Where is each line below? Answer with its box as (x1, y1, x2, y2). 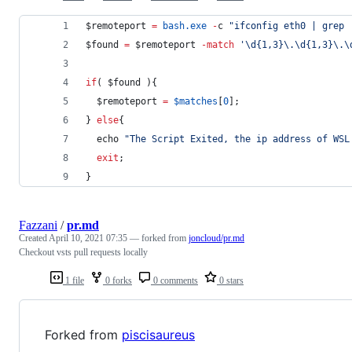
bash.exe (163, 20, 207, 31)
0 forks (103, 274, 132, 286)
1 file (63, 274, 84, 286)
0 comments (151, 274, 198, 286)
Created (19, 232, 49, 244)
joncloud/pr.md (189, 232, 244, 244)
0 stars (217, 274, 244, 286)
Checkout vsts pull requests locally (19, 246, 148, 258)
